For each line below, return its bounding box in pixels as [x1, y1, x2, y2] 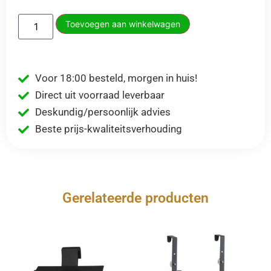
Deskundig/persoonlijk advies [34, 106, 171, 119]
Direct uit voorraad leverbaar [34, 89, 165, 102]
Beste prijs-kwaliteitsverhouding [34, 123, 182, 135]
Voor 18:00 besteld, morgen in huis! [34, 72, 197, 85]
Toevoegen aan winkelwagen [65, 19, 181, 30]
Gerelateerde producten [62, 190, 209, 207]
